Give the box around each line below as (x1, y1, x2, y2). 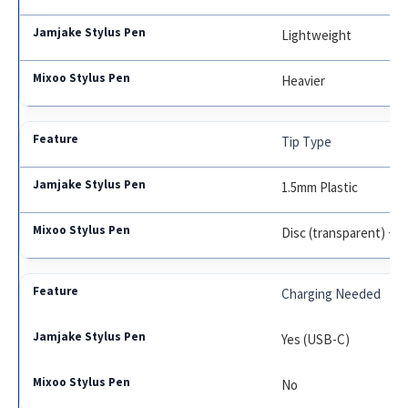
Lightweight (281, 25, 352, 44)
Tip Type (281, 132, 332, 150)
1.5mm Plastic (281, 178, 359, 196)
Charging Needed (281, 284, 382, 302)
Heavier (281, 71, 326, 89)
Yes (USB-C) (281, 330, 351, 348)
